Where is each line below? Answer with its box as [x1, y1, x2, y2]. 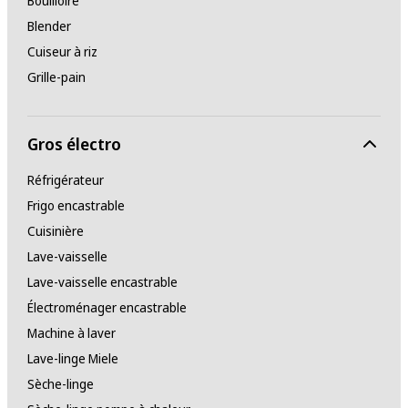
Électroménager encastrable [26, 299, 187, 317]
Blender [26, 17, 71, 36]
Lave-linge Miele [26, 350, 118, 368]
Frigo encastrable [26, 197, 125, 215]
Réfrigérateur [26, 171, 104, 189]
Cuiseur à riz [26, 43, 97, 61]
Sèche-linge [26, 375, 94, 393]
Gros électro [26, 133, 121, 156]
